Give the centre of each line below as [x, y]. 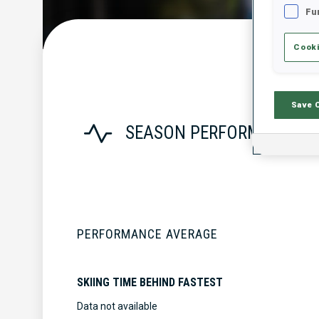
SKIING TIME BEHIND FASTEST [150, 282]
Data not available [117, 306]
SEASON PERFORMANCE [213, 133]
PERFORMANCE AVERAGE [147, 234]
